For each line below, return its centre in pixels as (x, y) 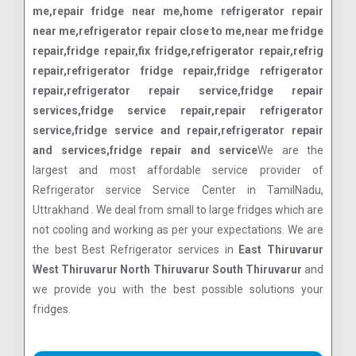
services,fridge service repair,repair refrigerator (178, 111)
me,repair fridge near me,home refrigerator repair (178, 12)
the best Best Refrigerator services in (136, 250)
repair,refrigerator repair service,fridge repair (178, 91)
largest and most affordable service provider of (178, 170)
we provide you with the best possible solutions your (178, 290)
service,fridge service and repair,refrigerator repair (178, 131)
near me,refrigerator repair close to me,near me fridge (178, 31)
